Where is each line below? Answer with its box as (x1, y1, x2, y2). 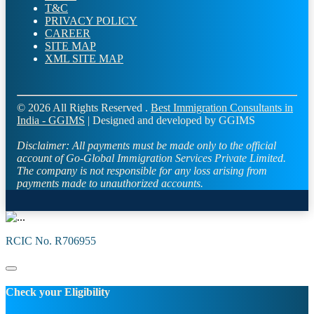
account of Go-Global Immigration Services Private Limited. (17, 152, 286, 165)
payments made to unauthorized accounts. (17, 177, 203, 190)
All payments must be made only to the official (69, 139, 276, 152)
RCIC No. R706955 (6, 235, 96, 247)
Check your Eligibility (6, 286, 110, 299)
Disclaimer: (17, 139, 69, 152)
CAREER (45, 27, 90, 40)
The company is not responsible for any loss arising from (17, 165, 267, 177)
